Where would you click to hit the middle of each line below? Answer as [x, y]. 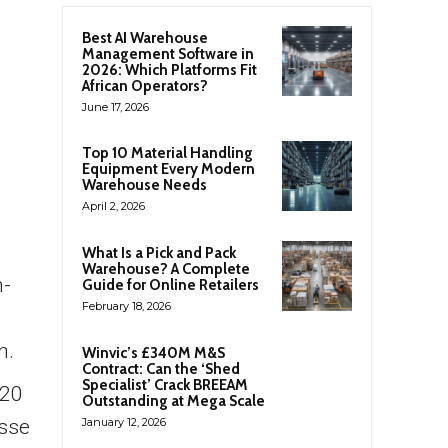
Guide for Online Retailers [170, 285]
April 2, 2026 [113, 206]
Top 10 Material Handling [167, 153]
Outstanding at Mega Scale [173, 401]
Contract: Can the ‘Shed [161, 369]
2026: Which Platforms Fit [169, 70]
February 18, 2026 [126, 306]
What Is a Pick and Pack [159, 253]
